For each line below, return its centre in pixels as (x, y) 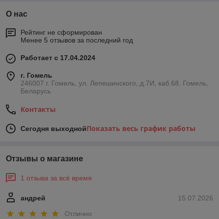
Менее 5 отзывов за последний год (77, 40)
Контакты (38, 109)
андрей (33, 198)
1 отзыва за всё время (56, 178)
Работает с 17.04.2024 (58, 58)
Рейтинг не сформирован (61, 33)
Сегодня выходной (54, 129)
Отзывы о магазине (44, 159)
